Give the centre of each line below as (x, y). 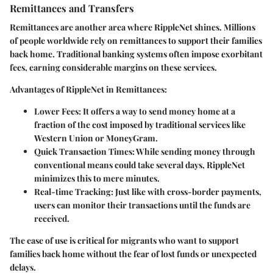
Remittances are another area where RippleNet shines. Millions (133, 27)
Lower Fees (56, 111)
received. (52, 218)
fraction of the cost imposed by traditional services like (140, 124)
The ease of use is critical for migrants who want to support (124, 240)
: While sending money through (194, 151)
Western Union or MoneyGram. (96, 138)
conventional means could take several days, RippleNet (140, 165)
